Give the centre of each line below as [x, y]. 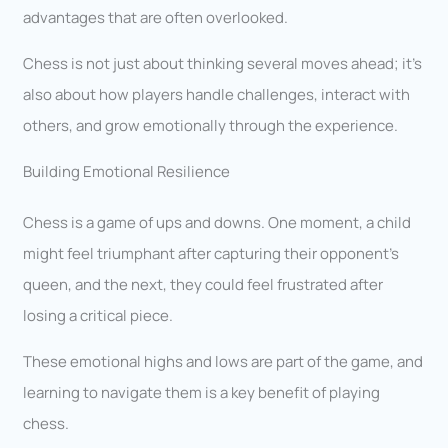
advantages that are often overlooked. [156, 17]
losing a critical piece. [98, 315]
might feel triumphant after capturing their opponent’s [211, 253]
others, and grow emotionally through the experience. [211, 125]
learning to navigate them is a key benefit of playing [202, 392]
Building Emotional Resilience [127, 171]
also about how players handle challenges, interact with [217, 94]
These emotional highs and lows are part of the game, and [223, 361]
